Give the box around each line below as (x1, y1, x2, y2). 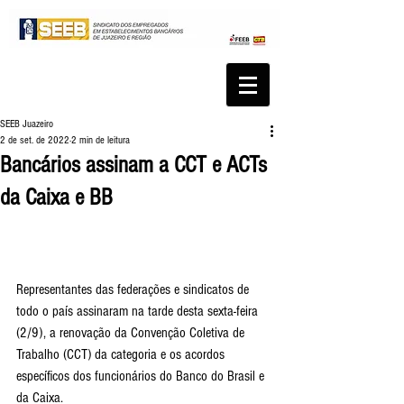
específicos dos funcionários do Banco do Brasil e (16, 368, 268, 384)
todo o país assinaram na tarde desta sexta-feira (16, 303, 262, 319)
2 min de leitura (71, 134, 130, 146)
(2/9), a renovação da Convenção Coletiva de (16, 325, 248, 341)
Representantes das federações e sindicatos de (16, 281, 252, 298)
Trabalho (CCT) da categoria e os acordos (16, 346, 228, 363)
